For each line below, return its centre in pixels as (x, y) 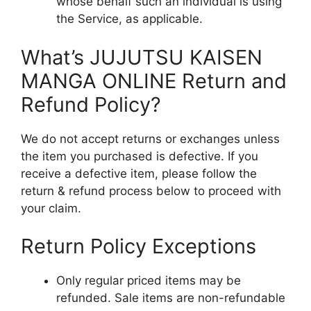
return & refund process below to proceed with (151, 191)
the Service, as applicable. (129, 19)
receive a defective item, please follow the (139, 173)
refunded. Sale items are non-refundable (171, 298)
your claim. (51, 208)
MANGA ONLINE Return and (154, 81)
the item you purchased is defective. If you (140, 156)
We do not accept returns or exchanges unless (150, 138)
